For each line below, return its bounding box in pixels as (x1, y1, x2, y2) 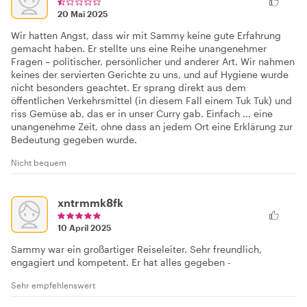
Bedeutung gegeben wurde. (11, 133, 137, 145)
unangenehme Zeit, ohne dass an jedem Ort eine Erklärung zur (11, 120, 293, 132)
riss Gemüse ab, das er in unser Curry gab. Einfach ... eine (11, 107, 273, 119)
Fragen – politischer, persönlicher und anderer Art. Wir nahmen (11, 55, 295, 67)
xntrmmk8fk (58, 195, 123, 209)
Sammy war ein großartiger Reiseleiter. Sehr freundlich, (11, 243, 262, 255)
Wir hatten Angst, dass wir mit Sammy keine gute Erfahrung (11, 29, 281, 41)
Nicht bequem (11, 157, 66, 167)
